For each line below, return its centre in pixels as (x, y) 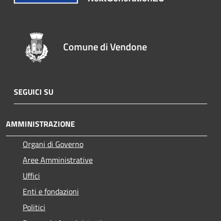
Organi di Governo (53, 144)
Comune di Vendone (105, 46)
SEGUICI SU (34, 92)
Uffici (31, 175)
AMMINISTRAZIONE (40, 124)
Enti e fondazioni (51, 191)
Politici (34, 207)
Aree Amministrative (58, 160)
